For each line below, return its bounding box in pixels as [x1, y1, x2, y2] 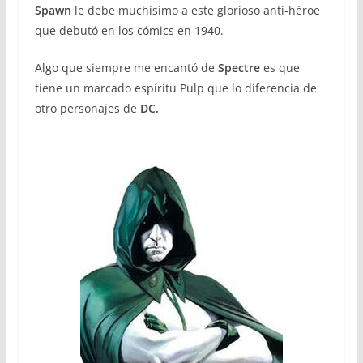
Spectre [217, 59, 260, 75]
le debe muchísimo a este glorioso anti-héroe [70, 2, 320, 18]
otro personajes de [34, 100, 137, 116]
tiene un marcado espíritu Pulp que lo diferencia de [34, 79, 317, 96]
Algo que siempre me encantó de [34, 59, 218, 75]
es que [259, 59, 300, 75]
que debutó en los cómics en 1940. [34, 22, 224, 38]
